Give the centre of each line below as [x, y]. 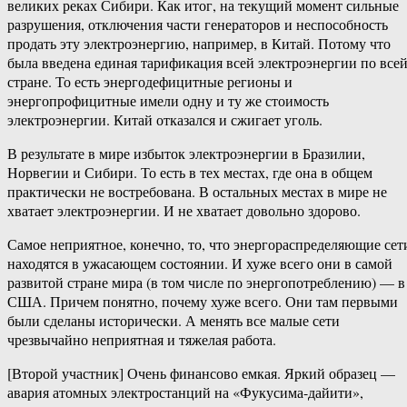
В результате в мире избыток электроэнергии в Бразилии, [186, 154]
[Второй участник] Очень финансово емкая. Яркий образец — [201, 373]
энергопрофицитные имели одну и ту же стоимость [168, 101]
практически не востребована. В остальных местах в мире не [197, 192]
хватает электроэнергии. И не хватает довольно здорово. [184, 211]
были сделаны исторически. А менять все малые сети [174, 321]
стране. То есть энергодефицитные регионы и [150, 82]
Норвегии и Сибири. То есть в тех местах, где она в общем [190, 173]
